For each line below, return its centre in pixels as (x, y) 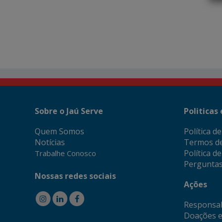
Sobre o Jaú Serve (69, 111)
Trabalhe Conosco (65, 153)
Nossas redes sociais (75, 176)
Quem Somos (59, 131)
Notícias (50, 142)
